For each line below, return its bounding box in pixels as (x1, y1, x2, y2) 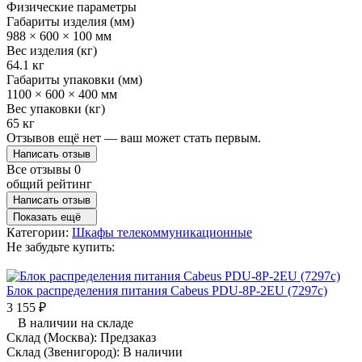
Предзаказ (100, 330, 156, 344)
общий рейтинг (6, 176, 92, 191)
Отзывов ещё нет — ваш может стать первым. (6, 130, 261, 145)
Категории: (6, 225, 72, 239)
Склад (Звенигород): (6, 344, 123, 359)
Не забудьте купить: (6, 239, 115, 254)
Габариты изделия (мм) (6, 14, 134, 28)
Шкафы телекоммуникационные (72, 225, 252, 239)
